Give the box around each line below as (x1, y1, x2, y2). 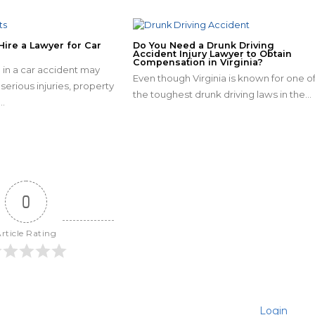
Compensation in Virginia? (132, 56, 263, 67)
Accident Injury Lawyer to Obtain (132, 48, 292, 59)
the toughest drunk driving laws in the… (132, 88, 311, 100)
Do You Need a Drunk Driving (132, 39, 274, 51)
